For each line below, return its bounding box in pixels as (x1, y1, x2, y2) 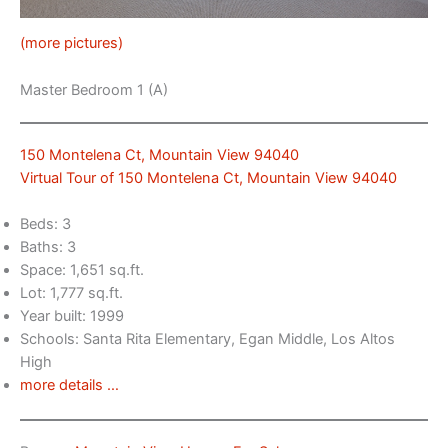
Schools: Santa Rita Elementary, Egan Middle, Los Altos (20, 330, 395, 349)
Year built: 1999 (20, 307, 124, 326)
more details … (20, 376, 119, 395)
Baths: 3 (20, 238, 76, 257)
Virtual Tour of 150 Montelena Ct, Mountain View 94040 (20, 168, 397, 187)
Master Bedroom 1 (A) (20, 80, 168, 99)
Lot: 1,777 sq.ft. (20, 284, 123, 303)
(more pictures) (20, 34, 123, 53)
